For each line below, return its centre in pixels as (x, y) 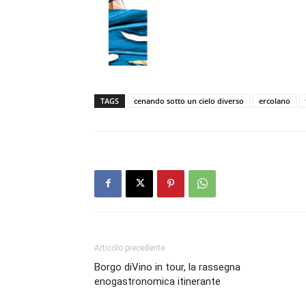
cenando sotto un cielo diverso (189, 100)
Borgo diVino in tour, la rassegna (167, 267)
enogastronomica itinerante (157, 281)
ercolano (275, 100)
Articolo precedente (129, 248)
